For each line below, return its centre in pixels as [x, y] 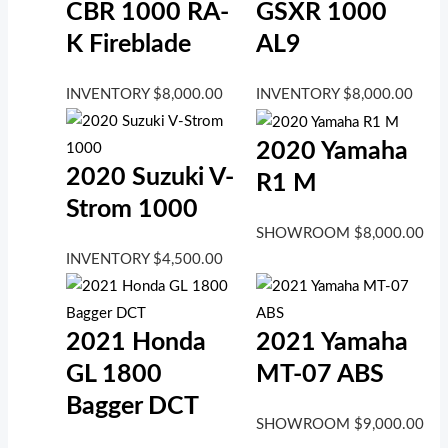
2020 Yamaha [331, 152]
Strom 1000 [132, 210]
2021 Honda [136, 343]
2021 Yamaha [331, 343]
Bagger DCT [133, 407]
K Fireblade [129, 45]
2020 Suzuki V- [150, 178]
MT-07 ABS [319, 375]
